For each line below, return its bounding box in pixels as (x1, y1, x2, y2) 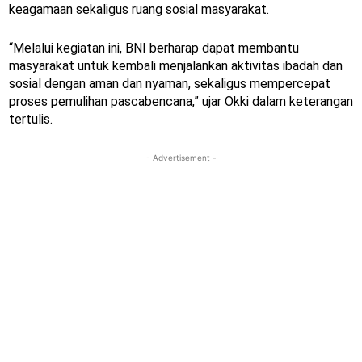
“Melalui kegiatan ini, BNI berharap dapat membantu (9, 40, 299, 57)
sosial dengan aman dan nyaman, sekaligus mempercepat (9, 76, 330, 92)
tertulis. (9, 112, 53, 128)
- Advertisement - (145, 153, 217, 163)
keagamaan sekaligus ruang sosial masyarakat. (9, 2, 269, 18)
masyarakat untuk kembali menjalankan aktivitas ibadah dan (9, 58, 343, 74)
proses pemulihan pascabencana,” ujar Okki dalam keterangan (9, 94, 353, 110)
